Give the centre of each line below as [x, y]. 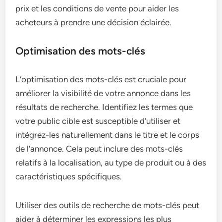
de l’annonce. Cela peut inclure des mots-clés [99, 149]
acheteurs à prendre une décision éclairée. [94, 23]
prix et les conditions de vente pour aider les [97, 9]
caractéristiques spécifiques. [69, 177]
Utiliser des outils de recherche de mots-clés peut [108, 205]
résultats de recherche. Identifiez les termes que [104, 107]
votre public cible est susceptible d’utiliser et [98, 121]
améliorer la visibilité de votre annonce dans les [103, 93]
